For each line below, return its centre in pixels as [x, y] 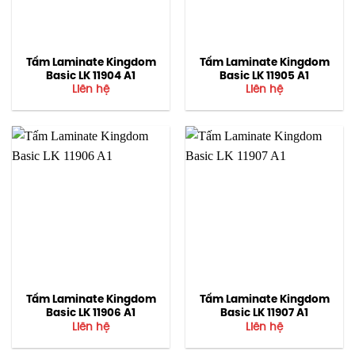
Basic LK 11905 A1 [264, 76]
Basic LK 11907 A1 [264, 313]
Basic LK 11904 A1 [91, 76]
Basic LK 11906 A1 [91, 313]
